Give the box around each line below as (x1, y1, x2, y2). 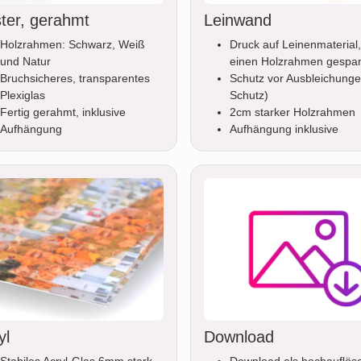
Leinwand (204, 11, 272, 30)
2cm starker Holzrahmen (230, 106, 355, 119)
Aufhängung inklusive (230, 122, 338, 136)
